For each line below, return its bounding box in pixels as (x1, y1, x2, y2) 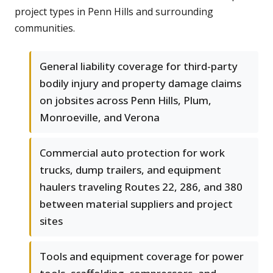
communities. (15, 21, 75, 35)
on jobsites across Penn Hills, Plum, (40, 93, 211, 108)
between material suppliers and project (40, 197, 233, 211)
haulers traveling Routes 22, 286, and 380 (40, 180, 243, 194)
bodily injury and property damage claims (40, 76, 241, 91)
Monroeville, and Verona (40, 110, 160, 125)
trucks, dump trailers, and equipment (40, 163, 221, 177)
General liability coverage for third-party (40, 59, 238, 74)
